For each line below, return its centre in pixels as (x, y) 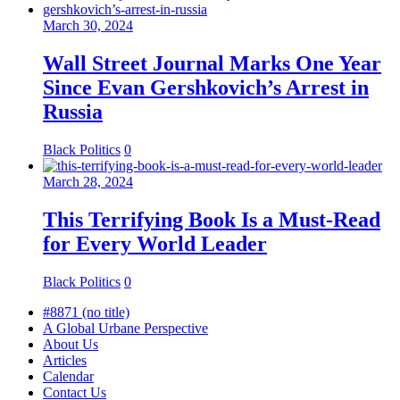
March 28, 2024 (88, 182)
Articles (65, 360)
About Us (71, 344)
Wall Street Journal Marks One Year (212, 64)
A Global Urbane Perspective (125, 328)
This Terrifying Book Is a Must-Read (212, 220)
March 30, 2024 (88, 26)
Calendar (68, 376)
